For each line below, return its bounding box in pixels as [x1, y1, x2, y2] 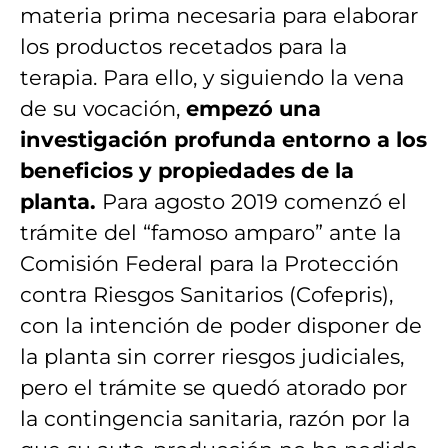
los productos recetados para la [20, 33, 347, 59]
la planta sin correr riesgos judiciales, [20, 343, 404, 369]
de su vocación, [20, 95, 186, 121]
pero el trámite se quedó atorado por [20, 374, 407, 400]
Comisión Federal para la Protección [20, 250, 399, 276]
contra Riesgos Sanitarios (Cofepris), [20, 281, 393, 307]
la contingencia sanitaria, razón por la [20, 405, 410, 431]
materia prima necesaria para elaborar [20, 2, 418, 28]
